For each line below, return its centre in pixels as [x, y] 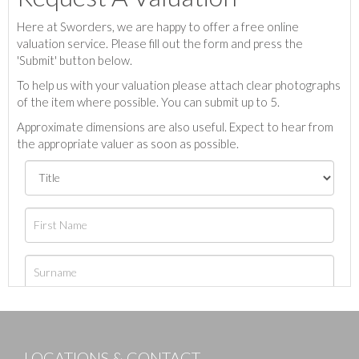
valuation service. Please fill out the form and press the [160, 43]
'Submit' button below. [75, 60]
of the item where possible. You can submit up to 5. [148, 101]
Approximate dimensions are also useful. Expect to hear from [175, 126]
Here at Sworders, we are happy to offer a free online [158, 26]
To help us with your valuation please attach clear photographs [179, 85]
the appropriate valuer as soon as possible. [128, 143]
